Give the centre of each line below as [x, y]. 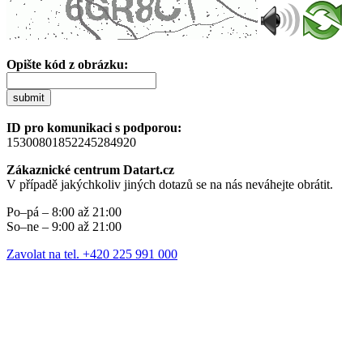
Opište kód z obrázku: [67, 64]
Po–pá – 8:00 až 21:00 [64, 211]
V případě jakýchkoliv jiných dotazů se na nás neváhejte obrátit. [170, 184]
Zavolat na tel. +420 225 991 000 [92, 254]
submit [29, 97]
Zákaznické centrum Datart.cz [90, 169]
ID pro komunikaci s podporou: [94, 127]
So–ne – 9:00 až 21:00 [64, 226]
